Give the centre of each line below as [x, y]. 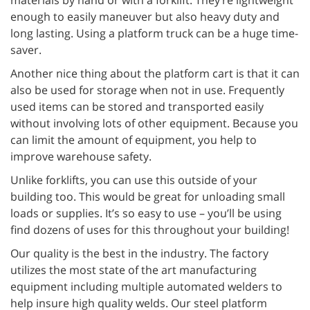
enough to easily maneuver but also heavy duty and [145, 17]
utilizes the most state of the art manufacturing [134, 270]
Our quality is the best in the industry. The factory [139, 253]
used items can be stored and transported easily [137, 107]
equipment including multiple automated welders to [146, 286]
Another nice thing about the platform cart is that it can [155, 73]
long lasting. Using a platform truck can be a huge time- [154, 33]
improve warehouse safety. [81, 156]
